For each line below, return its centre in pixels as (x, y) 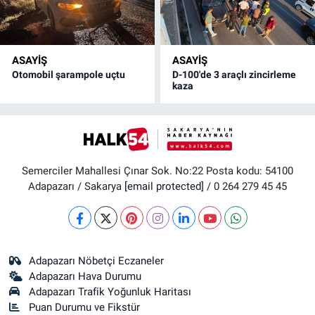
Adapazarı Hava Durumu (85, 277)
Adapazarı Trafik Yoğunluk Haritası (110, 292)
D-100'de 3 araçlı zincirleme (234, 74)
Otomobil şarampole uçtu (69, 74)
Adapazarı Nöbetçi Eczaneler (97, 261)
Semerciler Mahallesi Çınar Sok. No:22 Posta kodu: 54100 (157, 171)
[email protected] (164, 187)
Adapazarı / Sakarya (76, 187)
